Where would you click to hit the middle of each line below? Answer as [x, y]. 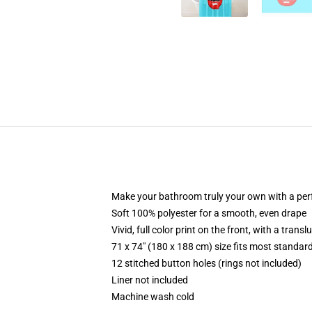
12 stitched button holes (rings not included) [206, 263]
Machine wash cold [153, 297]
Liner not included [150, 280]
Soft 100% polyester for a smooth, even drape [209, 213]
